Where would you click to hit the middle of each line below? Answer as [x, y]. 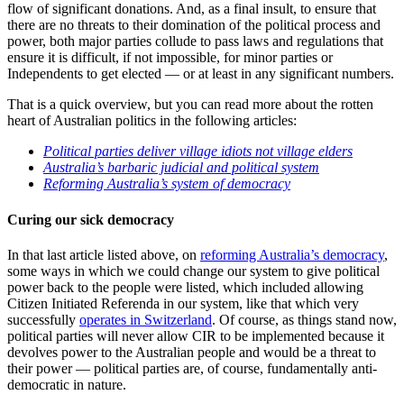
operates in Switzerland [146, 319]
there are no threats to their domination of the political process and [194, 25]
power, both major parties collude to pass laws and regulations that [195, 41]
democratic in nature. [67, 384]
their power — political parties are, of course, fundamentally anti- [192, 368]
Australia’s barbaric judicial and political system [181, 168]
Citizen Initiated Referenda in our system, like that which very [183, 303]
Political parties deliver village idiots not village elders [198, 151]
